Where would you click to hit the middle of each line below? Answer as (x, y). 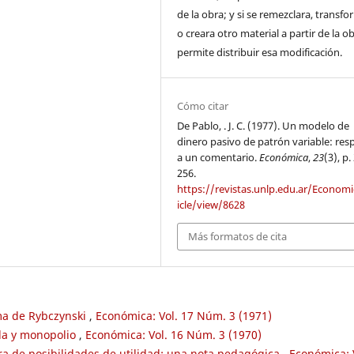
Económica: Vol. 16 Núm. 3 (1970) (173, 334)
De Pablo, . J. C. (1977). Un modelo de (264, 126)
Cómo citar (203, 106)
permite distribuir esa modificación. (260, 53)
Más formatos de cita (238, 237)
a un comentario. (218, 158)
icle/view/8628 (211, 205)
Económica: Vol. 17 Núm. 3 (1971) (184, 315)
